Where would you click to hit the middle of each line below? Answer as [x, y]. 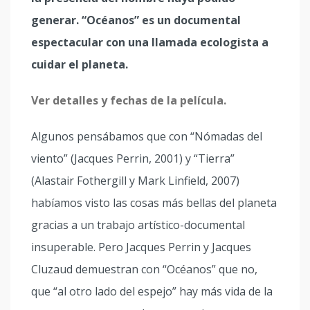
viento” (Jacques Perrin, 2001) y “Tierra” [133, 158]
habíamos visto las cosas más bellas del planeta [154, 203]
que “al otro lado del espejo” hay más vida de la [152, 291]
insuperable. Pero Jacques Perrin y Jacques [141, 247]
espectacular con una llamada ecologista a [150, 42]
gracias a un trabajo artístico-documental [138, 225]
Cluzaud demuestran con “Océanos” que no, [144, 269]
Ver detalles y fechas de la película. [129, 100]
